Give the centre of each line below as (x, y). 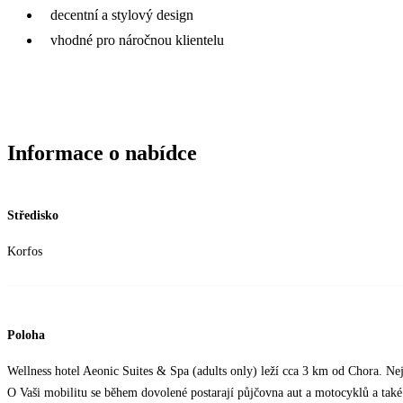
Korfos (27, 251)
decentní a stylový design (122, 14)
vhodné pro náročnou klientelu (137, 40)
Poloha (26, 336)
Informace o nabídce (102, 152)
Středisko (33, 215)
